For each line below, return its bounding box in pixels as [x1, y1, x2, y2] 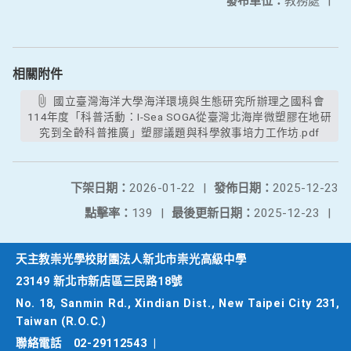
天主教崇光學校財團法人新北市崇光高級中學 [16, 253, 247, 266]
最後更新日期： [172, 206, 254, 220]
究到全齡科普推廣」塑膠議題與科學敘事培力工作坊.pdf [39, 126, 320, 139]
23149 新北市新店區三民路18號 [16, 275, 183, 288]
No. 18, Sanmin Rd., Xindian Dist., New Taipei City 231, [16, 297, 340, 310]
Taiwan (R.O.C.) [16, 315, 107, 328]
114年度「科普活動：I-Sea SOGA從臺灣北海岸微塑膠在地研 [27, 110, 332, 123]
